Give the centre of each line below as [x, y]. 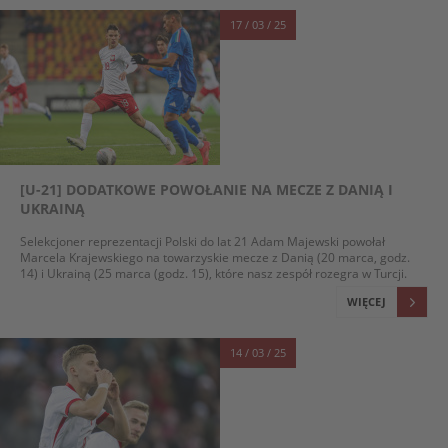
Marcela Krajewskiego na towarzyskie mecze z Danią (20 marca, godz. [215, 257]
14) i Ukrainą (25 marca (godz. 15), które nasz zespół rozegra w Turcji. [213, 273]
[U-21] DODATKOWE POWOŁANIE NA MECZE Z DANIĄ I [206, 189]
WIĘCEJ [366, 301]
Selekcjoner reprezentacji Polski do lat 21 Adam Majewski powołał [202, 241]
